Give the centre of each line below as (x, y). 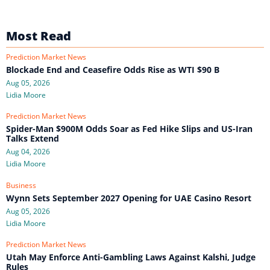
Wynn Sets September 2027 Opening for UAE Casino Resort (129, 198)
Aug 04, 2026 (28, 152)
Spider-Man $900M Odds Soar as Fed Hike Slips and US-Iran (129, 129)
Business (21, 185)
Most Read (40, 36)
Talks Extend (33, 139)
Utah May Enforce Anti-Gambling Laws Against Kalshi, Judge (131, 257)
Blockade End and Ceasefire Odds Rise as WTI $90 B (113, 69)
